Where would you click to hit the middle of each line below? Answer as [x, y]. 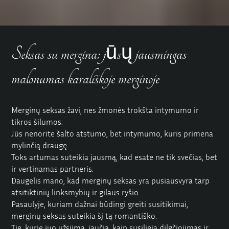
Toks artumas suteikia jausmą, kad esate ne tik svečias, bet [114, 157]
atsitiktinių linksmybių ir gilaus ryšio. [76, 192]
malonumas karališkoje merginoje [86, 78]
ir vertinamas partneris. [53, 169]
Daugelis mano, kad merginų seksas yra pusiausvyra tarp [111, 181]
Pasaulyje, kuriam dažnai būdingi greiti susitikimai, [100, 204]
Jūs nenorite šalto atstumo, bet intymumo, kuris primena [112, 134]
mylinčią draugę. [40, 145]
